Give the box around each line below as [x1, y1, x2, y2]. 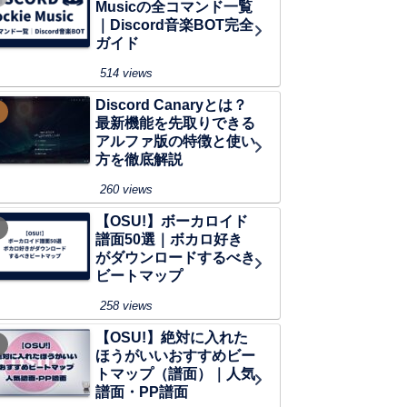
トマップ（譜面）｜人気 [95, 366, 255, 382]
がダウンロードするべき [95, 250, 255, 266]
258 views [100, 299, 153, 313]
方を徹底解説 [95, 152, 183, 168]
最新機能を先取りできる [95, 115, 255, 132]
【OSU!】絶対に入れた [95, 330, 248, 346]
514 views [100, 66, 153, 81]
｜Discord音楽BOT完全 [95, 17, 253, 34]
